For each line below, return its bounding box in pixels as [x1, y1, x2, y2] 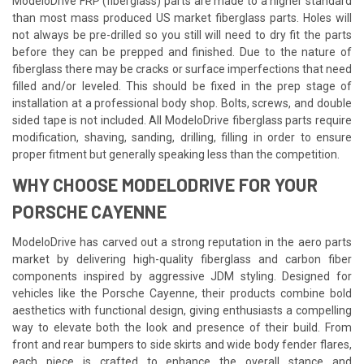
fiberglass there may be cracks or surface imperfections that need [12, 62, 352, 76]
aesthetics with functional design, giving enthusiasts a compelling [12, 303, 352, 317]
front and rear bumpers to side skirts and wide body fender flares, [12, 337, 352, 351]
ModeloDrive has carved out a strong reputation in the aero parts [12, 235, 352, 249]
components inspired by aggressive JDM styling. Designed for [12, 269, 352, 283]
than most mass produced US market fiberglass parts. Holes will [12, 11, 352, 24]
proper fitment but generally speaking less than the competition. [12, 147, 340, 161]
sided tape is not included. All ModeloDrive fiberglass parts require [12, 113, 352, 127]
